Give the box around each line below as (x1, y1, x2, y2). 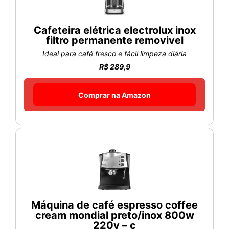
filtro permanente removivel (45, 34, 184, 47)
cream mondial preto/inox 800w (35, 209, 194, 221)
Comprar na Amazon (78, 90, 151, 99)
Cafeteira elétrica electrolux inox (33, 24, 196, 36)
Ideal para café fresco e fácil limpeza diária (42, 49, 187, 58)
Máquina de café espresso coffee (31, 198, 198, 211)
